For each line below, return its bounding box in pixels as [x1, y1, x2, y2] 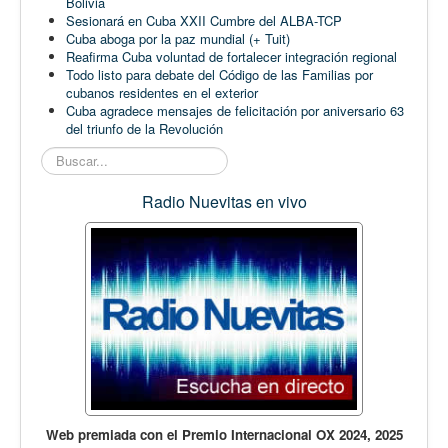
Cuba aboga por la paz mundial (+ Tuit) [66, 28, 290, 48]
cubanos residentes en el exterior [66, 82, 258, 102]
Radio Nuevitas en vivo [141, 189, 307, 213]
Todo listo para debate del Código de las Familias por [66, 64, 373, 84]
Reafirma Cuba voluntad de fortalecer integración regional [66, 46, 397, 66]
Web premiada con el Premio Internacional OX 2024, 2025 [45, 424, 403, 444]
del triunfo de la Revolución [66, 118, 223, 138]
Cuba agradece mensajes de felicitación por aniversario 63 [66, 100, 404, 120]
